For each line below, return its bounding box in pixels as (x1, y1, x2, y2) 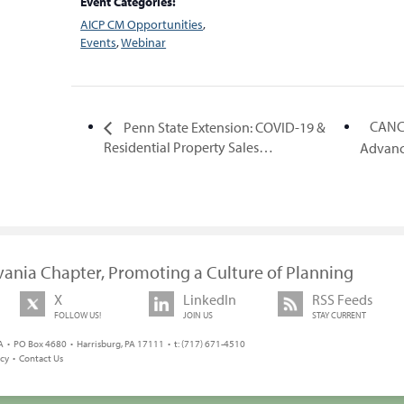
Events (80, 34, 117, 50)
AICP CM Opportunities (80, 16, 204, 32)
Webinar (121, 34, 167, 50)
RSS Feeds (312, 289, 373, 308)
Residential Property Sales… (104, 137, 274, 156)
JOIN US (183, 308, 214, 321)
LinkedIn (183, 289, 237, 308)
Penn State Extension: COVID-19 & (121, 117, 326, 136)
